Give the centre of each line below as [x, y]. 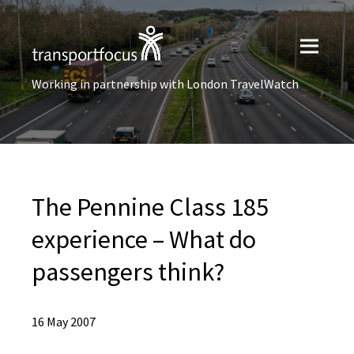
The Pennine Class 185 [150, 207]
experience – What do [144, 239]
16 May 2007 [64, 322]
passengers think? [128, 272]
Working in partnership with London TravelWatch [165, 84]
